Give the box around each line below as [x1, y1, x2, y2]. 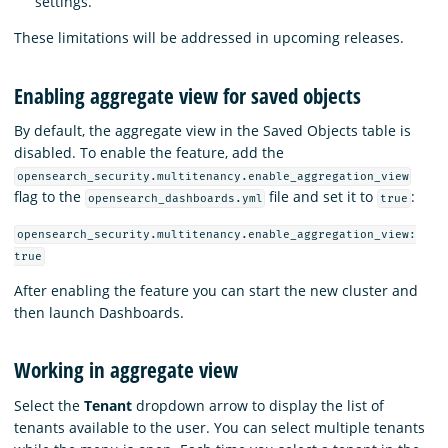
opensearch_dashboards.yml [87, 191, 263, 205]
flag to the [14, 186, 85, 206]
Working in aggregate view [14, 356, 238, 385]
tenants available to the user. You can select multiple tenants [14, 417, 425, 437]
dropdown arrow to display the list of [132, 395, 384, 415]
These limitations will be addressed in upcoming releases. [14, 28, 404, 48]
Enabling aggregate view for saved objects [14, 81, 361, 110]
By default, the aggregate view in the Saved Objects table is [14, 120, 411, 140]
